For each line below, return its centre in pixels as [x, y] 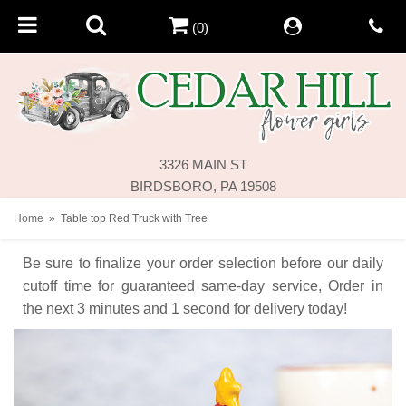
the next [48, 308]
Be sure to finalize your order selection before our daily [203, 263]
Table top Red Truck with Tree [134, 218]
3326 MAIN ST [203, 164]
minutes [114, 308]
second [207, 308]
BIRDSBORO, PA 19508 [203, 186]
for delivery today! [290, 308]
